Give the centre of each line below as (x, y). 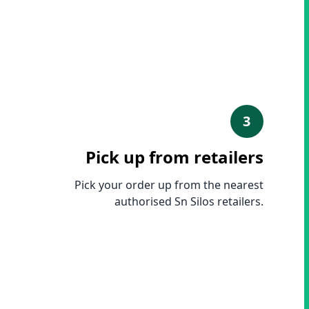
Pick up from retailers (174, 157)
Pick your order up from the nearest (169, 185)
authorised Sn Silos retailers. (189, 201)
